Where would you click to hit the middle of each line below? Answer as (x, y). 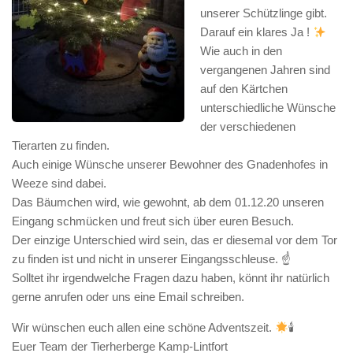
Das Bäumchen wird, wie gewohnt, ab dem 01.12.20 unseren (168, 202)
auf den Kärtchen (244, 89)
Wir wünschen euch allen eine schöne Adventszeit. (143, 327)
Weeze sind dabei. (59, 183)
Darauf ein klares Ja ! (256, 32)
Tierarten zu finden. (61, 145)
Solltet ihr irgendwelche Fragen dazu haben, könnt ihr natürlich (171, 278)
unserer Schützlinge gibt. (264, 13)
